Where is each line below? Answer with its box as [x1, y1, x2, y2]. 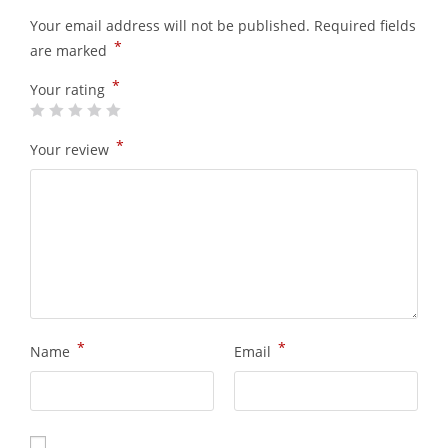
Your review [30, 139, 113, 159]
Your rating [30, 79, 109, 99]
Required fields [314, 15, 416, 35]
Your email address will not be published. [30, 15, 310, 35]
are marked [30, 40, 111, 60]
